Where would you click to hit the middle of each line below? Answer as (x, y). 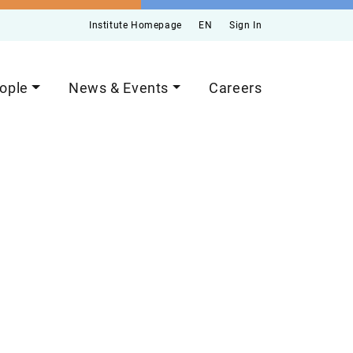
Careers (236, 87)
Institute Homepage (136, 25)
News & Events (119, 87)
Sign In (246, 25)
